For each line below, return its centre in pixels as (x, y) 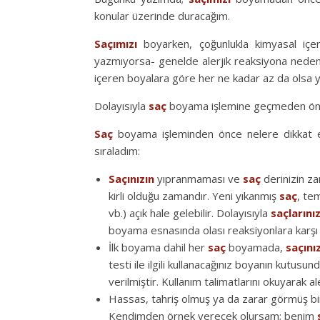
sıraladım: (117, 150)
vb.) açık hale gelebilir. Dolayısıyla (190, 212)
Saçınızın (131, 178)
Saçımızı (116, 43)
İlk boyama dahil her (158, 247)
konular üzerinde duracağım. (162, 15)
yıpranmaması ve (199, 178)
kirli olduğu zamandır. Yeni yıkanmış (194, 195)
